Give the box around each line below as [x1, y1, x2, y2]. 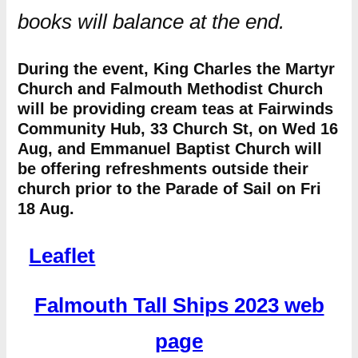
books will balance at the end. [17, 10, 284, 34]
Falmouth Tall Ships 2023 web [34, 293, 324, 318]
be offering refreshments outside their [17, 160, 308, 177]
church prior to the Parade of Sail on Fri [17, 180, 321, 197]
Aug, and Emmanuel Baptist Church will [17, 140, 322, 157]
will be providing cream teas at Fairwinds [17, 100, 333, 117]
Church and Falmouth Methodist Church [17, 80, 323, 97]
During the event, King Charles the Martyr [17, 60, 335, 78]
